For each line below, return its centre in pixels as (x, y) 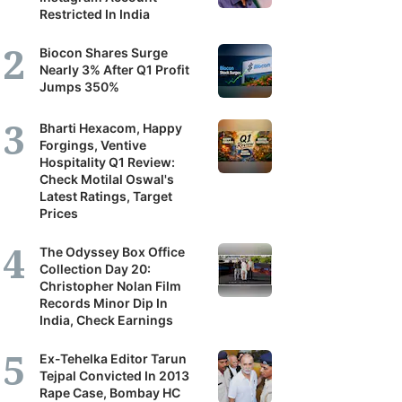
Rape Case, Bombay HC (110, 393)
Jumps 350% (79, 87)
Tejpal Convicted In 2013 (114, 376)
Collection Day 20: (95, 269)
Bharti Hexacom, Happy (111, 128)
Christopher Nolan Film (110, 286)
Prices (59, 213)
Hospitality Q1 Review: (107, 162)
